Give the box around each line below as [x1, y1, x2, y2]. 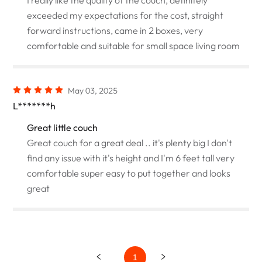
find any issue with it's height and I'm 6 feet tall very [27, 151, 235, 164]
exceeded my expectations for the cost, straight [27, 9, 224, 21]
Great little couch [27, 121, 98, 133]
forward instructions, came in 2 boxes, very [27, 24, 204, 36]
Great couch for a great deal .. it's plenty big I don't [27, 136, 233, 149]
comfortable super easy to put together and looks [27, 167, 231, 179]
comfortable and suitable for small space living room [27, 39, 240, 51]
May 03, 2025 [68, 85, 118, 96]
